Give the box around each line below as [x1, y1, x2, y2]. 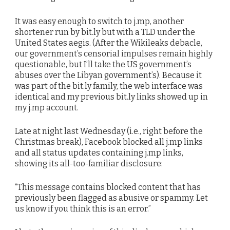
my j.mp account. [15, 102, 79, 112]
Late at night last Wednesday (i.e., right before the [15, 126, 203, 136]
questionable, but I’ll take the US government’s [15, 59, 191, 69]
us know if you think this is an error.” [15, 203, 151, 214]
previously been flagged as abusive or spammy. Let [15, 193, 208, 203]
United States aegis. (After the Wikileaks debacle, [15, 37, 202, 48]
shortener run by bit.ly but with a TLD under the [15, 27, 195, 37]
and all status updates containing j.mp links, [15, 147, 183, 158]
